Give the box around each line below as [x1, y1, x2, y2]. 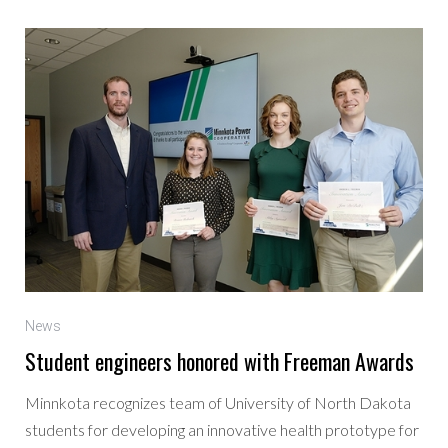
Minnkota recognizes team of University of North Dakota [25, 393, 412, 413]
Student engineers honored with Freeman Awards [25, 345, 415, 378]
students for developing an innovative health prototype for [25, 420, 420, 440]
